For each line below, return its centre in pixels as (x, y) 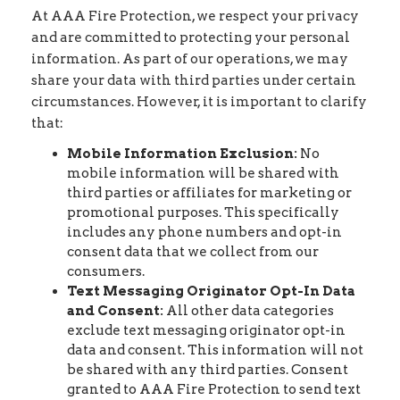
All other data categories (249, 310)
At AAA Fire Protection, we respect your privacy (195, 16)
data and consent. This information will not (215, 350)
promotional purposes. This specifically (203, 212)
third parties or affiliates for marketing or (209, 192)
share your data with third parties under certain (194, 80)
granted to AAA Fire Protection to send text (214, 389)
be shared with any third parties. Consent (208, 369)
